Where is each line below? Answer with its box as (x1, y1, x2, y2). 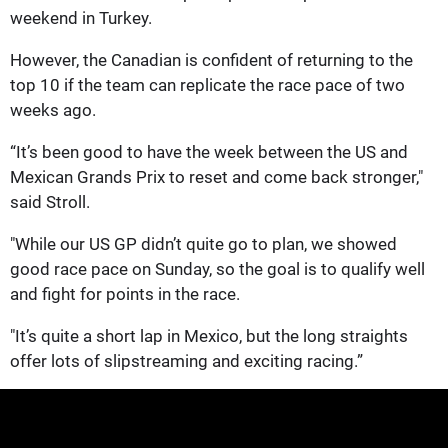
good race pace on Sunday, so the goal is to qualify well (10, 258, 425, 279)
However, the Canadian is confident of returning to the (10, 49, 413, 70)
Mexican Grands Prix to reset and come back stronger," (10, 166, 423, 187)
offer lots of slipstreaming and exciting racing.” (10, 350, 363, 371)
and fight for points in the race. (10, 283, 240, 304)
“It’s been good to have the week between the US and (10, 141, 408, 162)
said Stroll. (10, 191, 90, 212)
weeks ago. (10, 99, 96, 120)
